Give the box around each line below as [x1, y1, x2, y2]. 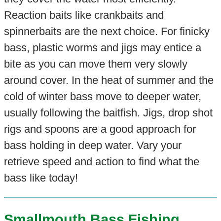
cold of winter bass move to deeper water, [3, 90, 201, 103]
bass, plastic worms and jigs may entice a [3, 41, 201, 54]
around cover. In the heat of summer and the [3, 74, 214, 87]
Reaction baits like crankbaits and [3, 9, 164, 22]
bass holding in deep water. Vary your [3, 139, 182, 152]
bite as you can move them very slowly [3, 58, 187, 71]
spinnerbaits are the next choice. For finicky [3, 25, 210, 38]
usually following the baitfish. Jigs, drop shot [3, 107, 213, 119]
